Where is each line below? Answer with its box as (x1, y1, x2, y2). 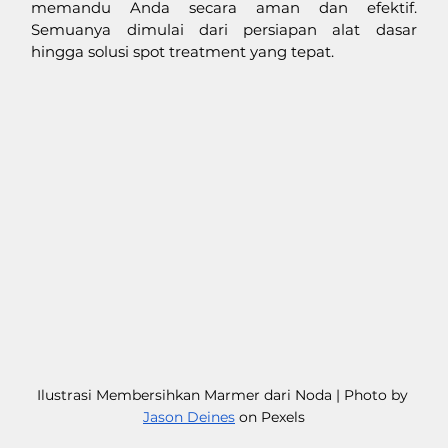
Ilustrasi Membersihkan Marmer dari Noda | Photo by (36, 386, 412, 405)
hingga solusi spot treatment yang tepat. (31, 42, 339, 62)
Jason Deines (143, 408, 235, 427)
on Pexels (235, 408, 305, 427)
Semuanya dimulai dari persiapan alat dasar (31, 20, 417, 40)
